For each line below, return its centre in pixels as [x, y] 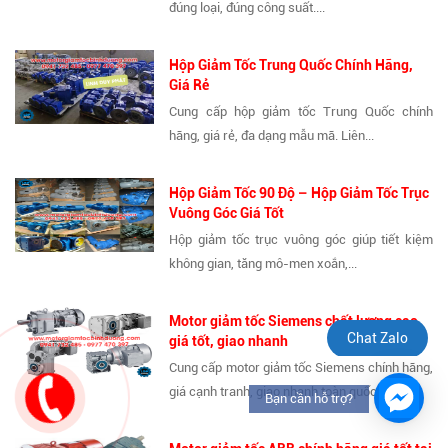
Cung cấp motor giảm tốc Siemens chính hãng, [301, 368]
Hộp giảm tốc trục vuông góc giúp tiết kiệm [301, 240]
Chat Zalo [377, 338]
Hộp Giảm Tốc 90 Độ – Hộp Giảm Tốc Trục [299, 193]
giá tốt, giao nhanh [229, 341]
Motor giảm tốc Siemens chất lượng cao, [296, 321]
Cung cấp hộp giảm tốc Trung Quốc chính [301, 112]
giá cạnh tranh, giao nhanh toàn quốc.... [279, 392]
